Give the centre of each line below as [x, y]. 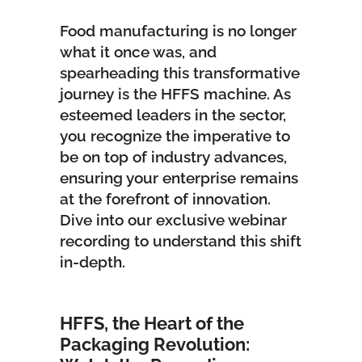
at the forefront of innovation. [165, 198]
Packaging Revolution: [155, 344]
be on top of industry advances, [173, 156]
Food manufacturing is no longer [178, 30]
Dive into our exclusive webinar [173, 219]
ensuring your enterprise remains [179, 177]
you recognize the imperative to [175, 135]
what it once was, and [138, 51]
